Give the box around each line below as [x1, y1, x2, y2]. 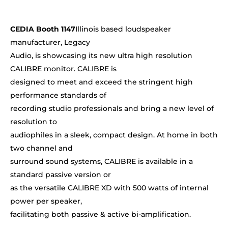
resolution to [10, 117, 57, 127]
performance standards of [10, 91, 106, 100]
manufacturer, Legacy [10, 38, 90, 47]
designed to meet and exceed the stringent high [10, 77, 193, 87]
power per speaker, [10, 196, 82, 206]
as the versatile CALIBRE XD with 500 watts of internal [10, 183, 209, 193]
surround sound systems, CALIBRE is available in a [10, 157, 193, 166]
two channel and [10, 144, 73, 153]
